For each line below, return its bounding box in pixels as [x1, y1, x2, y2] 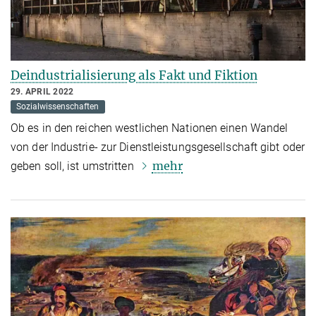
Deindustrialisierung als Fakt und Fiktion [11, 67, 257, 83]
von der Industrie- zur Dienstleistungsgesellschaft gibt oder [11, 140, 305, 154]
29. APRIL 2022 [11, 86, 74, 97]
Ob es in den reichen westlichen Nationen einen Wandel [11, 121, 288, 135]
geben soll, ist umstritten [11, 159, 137, 173]
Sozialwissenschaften [16, 102, 99, 112]
